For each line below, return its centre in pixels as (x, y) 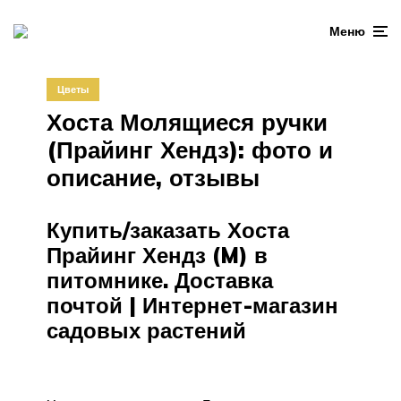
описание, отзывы (153, 177)
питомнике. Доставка (160, 280)
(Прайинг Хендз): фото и (190, 149)
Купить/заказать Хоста (168, 230)
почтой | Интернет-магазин (192, 305)
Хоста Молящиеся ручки (187, 122)
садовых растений (146, 330)
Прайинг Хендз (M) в (157, 255)
